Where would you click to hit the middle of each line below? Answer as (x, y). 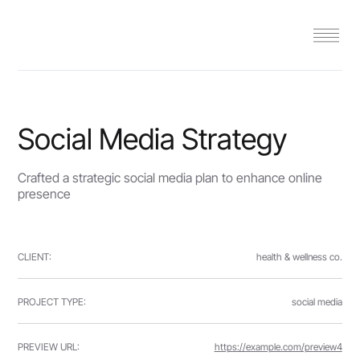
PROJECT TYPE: (52, 301)
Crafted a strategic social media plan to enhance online (170, 178)
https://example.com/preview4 (278, 346)
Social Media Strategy (153, 139)
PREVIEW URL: (49, 346)
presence (45, 194)
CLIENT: (35, 256)
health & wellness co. (299, 256)
